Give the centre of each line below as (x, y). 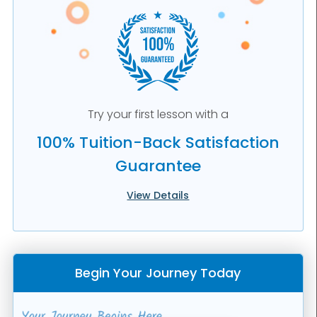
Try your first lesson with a (158, 115)
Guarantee (158, 166)
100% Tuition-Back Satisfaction (158, 143)
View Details (158, 196)
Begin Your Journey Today (158, 273)
